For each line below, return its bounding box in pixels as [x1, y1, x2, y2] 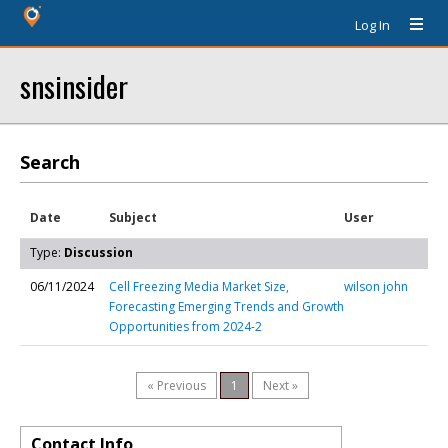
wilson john [344, 278, 408, 295]
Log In [355, 16, 390, 34]
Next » [263, 377, 298, 394]
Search [20, 150, 80, 174]
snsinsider [20, 64, 128, 107]
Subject [109, 209, 157, 226]
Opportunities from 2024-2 [109, 318, 262, 335]
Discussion [64, 244, 133, 261]
